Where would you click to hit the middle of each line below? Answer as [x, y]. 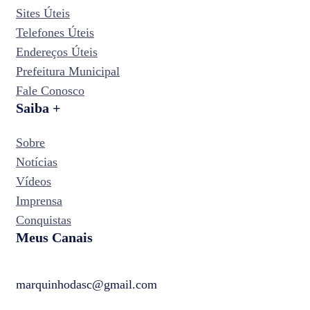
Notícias [37, 162]
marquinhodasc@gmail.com [86, 284]
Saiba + [38, 108]
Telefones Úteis [55, 32]
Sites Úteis [43, 13]
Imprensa [39, 200]
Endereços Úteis [57, 52]
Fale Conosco [50, 90]
